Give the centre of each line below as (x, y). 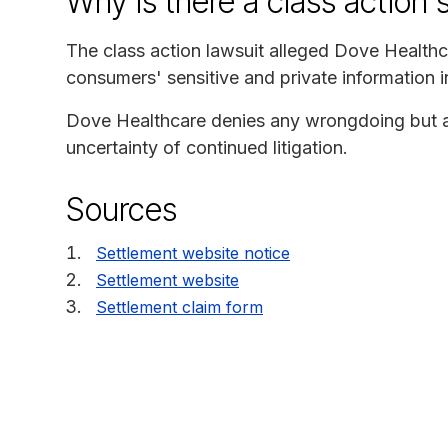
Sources (121, 209)
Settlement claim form (179, 306)
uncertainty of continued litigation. (207, 147)
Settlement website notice (193, 252)
